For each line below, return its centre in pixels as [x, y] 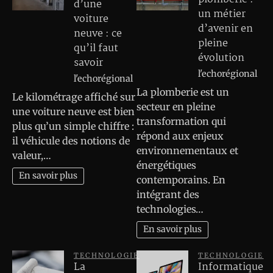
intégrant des [168, 194]
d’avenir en [225, 29]
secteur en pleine [176, 106]
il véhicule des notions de [71, 140]
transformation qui [181, 121]
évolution [221, 58]
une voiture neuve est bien [73, 111]
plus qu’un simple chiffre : [73, 126]
